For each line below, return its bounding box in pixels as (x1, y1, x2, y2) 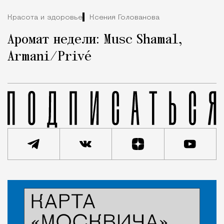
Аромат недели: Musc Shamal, (7, 33, 182, 47)
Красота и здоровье (7, 13, 82, 21)
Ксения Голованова (89, 13, 159, 21)
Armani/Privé (7, 50, 91, 64)
